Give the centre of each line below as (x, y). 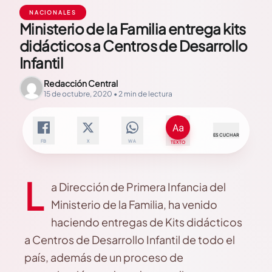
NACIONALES (53, 12)
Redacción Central (81, 83)
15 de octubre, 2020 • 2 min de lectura (108, 94)
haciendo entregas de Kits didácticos (147, 222)
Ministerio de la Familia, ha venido (134, 204)
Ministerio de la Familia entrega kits (133, 29)
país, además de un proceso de (104, 257)
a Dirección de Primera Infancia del (138, 187)
